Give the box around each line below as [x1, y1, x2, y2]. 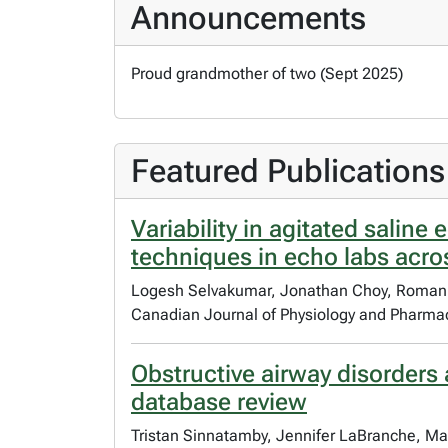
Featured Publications [131, 151, 445, 190]
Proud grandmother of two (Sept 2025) [131, 63, 403, 83]
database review [131, 387, 307, 416]
